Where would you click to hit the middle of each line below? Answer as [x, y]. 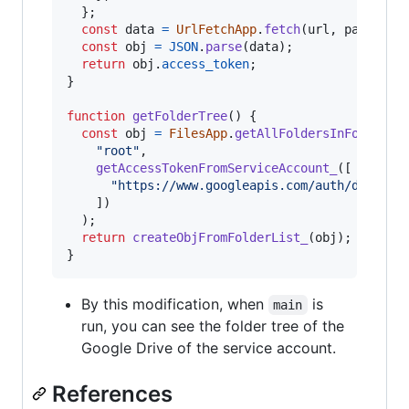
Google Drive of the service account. [209, 347]
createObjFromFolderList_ [220, 237]
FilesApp [198, 133]
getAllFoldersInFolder [311, 133]
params [366, 29]
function [96, 115]
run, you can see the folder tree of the [213, 325]
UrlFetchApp [216, 29]
